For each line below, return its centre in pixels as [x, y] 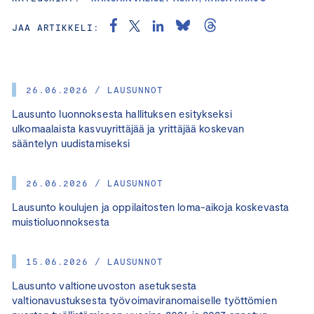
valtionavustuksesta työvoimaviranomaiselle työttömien [144, 300]
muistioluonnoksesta [61, 222]
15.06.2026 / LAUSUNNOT [95, 262]
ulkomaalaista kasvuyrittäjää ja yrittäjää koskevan [128, 129]
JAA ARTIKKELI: [56, 28]
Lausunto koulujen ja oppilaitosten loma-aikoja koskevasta [151, 207]
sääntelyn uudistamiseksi [71, 143]
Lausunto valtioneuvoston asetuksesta [104, 286]
